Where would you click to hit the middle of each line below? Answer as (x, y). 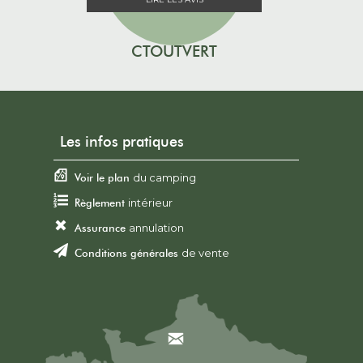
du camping (164, 178)
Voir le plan (102, 178)
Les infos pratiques (122, 142)
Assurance (100, 228)
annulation (156, 228)
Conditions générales (126, 253)
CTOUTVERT (175, 52)
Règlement (100, 203)
